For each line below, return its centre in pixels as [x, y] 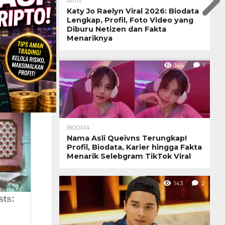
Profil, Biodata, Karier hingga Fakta [134, 147]
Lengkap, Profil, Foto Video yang [130, 20]
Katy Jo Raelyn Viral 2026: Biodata [133, 11]
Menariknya [90, 38]
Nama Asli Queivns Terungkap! [127, 138]
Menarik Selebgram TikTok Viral [129, 156]
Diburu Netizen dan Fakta [117, 29]
